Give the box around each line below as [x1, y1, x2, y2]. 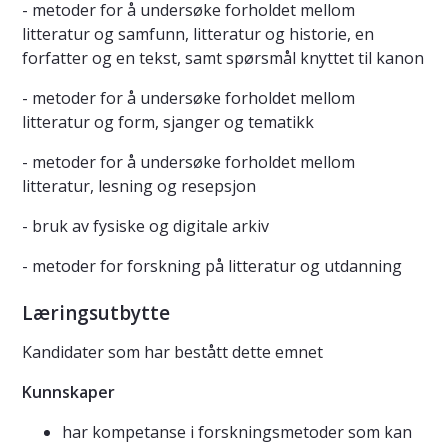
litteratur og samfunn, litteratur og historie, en [22, 23, 374, 46]
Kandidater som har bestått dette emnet [22, 341, 323, 364]
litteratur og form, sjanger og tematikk [22, 111, 314, 134]
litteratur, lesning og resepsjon [22, 175, 256, 198]
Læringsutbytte [22, 300, 170, 327]
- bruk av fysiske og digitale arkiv [22, 215, 269, 238]
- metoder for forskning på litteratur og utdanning [22, 255, 402, 278]
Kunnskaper [22, 381, 115, 404]
